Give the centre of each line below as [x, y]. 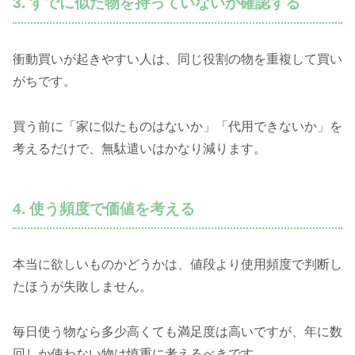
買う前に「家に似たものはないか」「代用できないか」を [177, 126]
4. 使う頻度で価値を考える [104, 208]
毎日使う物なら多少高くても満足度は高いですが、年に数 [177, 332]
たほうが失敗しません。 [82, 287]
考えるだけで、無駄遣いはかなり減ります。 [139, 148]
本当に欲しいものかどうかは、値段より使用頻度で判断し [177, 265]
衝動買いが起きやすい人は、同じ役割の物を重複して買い [177, 59]
